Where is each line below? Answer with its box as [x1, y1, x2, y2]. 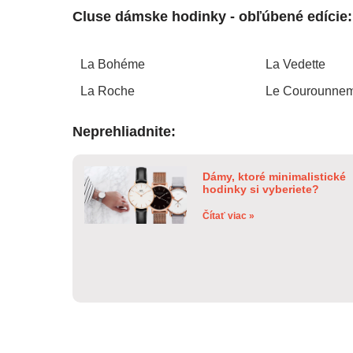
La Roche [80, 84, 135, 98]
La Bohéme [80, 57, 145, 71]
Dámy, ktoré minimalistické [202, 169, 346, 183]
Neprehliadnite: [72, 123, 176, 139]
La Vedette [265, 57, 325, 71]
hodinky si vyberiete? [202, 182, 319, 195]
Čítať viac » [202, 210, 255, 221]
